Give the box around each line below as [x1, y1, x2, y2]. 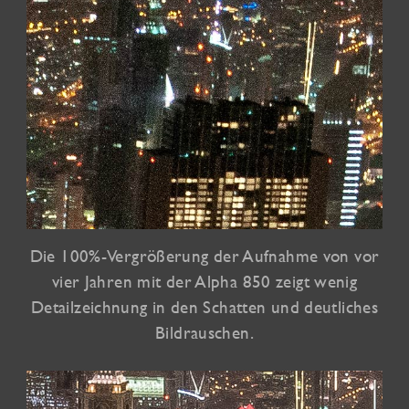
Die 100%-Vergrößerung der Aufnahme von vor [29, 245, 380, 266]
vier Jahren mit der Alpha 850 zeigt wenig [51, 270, 358, 291]
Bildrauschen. [155, 321, 254, 342]
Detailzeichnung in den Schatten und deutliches [30, 296, 379, 317]
